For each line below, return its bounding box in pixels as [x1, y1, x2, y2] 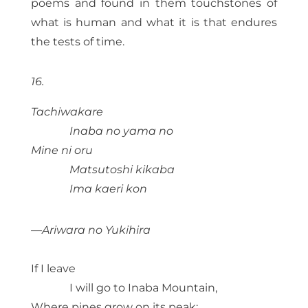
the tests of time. [30, 35, 124, 49]
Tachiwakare [30, 105, 103, 119]
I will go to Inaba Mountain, [69, 281, 217, 295]
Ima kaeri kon [69, 182, 147, 196]
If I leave [30, 262, 76, 276]
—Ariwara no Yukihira [30, 223, 151, 237]
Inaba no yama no [69, 124, 173, 138]
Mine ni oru [30, 144, 93, 157]
